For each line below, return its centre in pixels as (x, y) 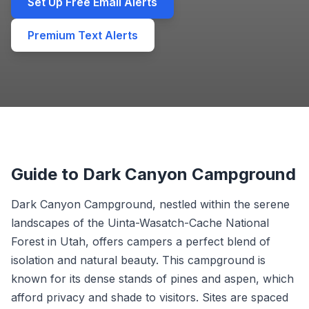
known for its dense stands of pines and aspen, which (152, 279)
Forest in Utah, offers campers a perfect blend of (141, 241)
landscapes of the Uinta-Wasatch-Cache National (140, 223)
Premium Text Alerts (83, 35)
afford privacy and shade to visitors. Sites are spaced (150, 297)
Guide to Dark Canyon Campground (153, 174)
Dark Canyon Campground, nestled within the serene (150, 204)
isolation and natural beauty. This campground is (138, 260)
